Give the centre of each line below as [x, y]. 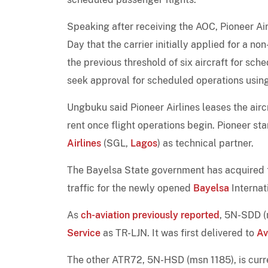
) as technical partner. [205, 143]
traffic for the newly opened [130, 188]
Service [84, 233]
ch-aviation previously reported [150, 215]
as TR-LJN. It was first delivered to [179, 233]
